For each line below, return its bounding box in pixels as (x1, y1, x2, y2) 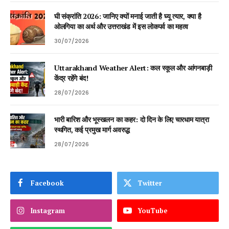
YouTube (138, 205, 168, 215)
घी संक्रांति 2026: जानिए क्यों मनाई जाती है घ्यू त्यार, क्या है (54, 11, 201, 21)
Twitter (138, 178, 162, 188)
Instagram (31, 205, 65, 215)
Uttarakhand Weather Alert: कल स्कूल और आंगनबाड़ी (54, 62, 212, 73)
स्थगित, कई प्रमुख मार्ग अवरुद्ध (54, 124, 130, 134)
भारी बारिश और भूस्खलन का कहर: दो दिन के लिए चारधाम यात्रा (54, 114, 209, 124)
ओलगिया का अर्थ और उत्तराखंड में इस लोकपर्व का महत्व (54, 21, 189, 31)
